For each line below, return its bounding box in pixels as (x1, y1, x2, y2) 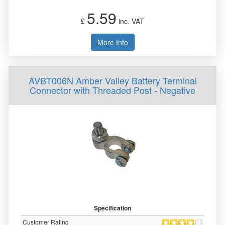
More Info (97, 37, 128, 47)
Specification (94, 203, 131, 212)
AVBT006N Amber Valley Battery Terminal (28, 74, 197, 87)
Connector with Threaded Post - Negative (30, 83, 195, 96)
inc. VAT (117, 16, 144, 26)
